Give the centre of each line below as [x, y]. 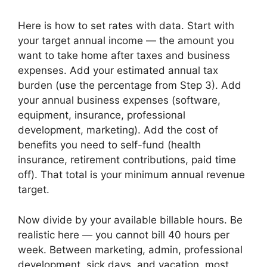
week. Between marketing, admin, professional [130, 249]
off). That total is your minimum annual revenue [131, 175]
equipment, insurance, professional [102, 115]
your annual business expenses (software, [119, 100]
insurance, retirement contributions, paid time [127, 160]
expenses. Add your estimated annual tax [118, 71]
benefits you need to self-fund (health [109, 145]
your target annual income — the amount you [126, 41]
